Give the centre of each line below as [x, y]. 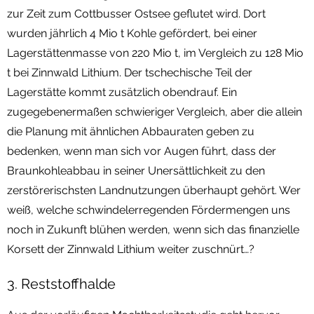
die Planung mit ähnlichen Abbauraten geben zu [131, 131]
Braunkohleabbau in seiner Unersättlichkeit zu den [136, 170]
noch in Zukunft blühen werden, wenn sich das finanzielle [153, 229]
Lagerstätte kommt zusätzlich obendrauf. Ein [122, 92]
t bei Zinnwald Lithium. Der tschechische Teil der [130, 72]
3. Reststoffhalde [61, 284]
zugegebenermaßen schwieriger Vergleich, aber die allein [155, 111]
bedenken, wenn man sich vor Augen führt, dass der [142, 151]
